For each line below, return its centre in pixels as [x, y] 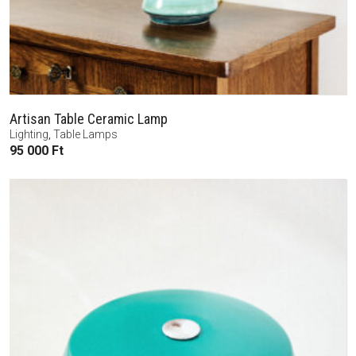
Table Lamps [85, 134]
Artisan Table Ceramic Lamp [89, 118]
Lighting [29, 134]
